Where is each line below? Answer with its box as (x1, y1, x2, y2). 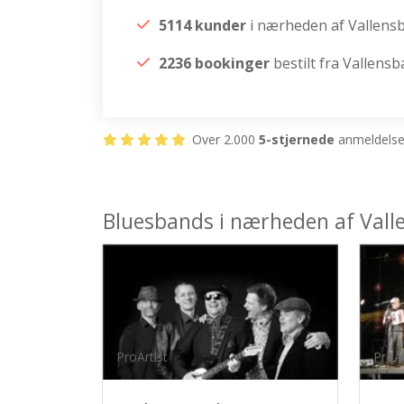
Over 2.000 (188, 131, 259, 148)
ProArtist (116, 348, 168, 365)
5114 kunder (159, 15, 246, 35)
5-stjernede (259, 131, 335, 148)
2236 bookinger (159, 53, 270, 73)
